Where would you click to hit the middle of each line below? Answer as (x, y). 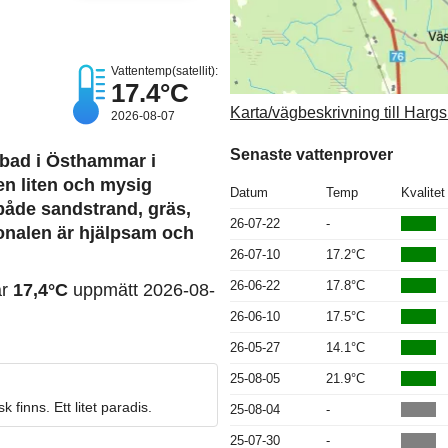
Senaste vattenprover (311, 154)
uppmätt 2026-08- (141, 290)
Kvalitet (423, 192)
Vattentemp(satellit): (164, 71)
